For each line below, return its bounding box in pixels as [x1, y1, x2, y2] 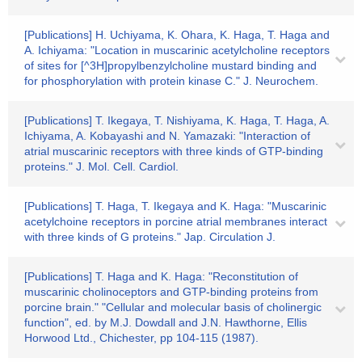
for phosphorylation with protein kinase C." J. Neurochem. [24, 74, 318, 87]
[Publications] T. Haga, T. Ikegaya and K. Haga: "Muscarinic [24, 200, 326, 213]
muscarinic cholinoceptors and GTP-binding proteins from [24, 285, 318, 298]
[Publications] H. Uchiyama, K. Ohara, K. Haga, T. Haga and [24, 28, 330, 41]
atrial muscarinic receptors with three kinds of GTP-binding [24, 145, 323, 158]
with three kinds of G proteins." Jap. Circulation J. [24, 230, 276, 243]
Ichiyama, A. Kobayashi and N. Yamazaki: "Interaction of [24, 129, 310, 142]
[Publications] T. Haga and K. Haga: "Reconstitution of [24, 270, 298, 283]
